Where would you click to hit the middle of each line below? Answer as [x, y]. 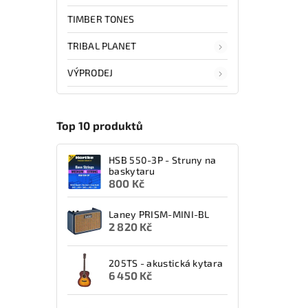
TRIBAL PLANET [102, 45]
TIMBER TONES [101, 19]
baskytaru [132, 170]
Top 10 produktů [100, 126]
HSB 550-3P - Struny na [163, 159]
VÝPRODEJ [90, 72]
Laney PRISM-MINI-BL [159, 214]
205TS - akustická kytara [166, 263]
